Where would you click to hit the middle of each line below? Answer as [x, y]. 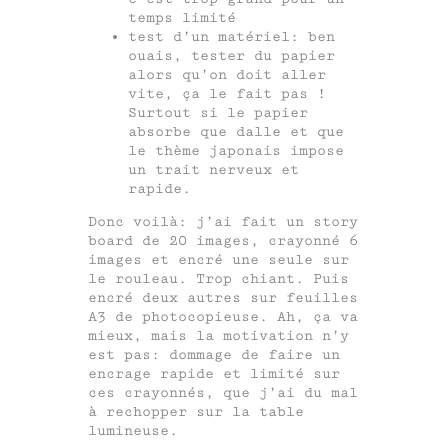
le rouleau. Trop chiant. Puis [218, 279]
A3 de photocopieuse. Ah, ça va [223, 317]
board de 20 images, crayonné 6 [223, 241]
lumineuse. [133, 431]
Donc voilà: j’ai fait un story [223, 222]
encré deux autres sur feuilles [223, 298]
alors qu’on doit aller [227, 75]
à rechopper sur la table [196, 412]
